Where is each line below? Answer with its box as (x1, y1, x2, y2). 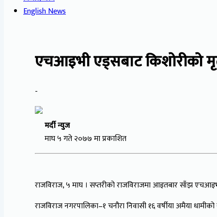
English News (23, 5, 66, 18)
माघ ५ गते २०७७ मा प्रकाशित (35, 132, 126, 145)
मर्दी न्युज (45, 119, 70, 132)
